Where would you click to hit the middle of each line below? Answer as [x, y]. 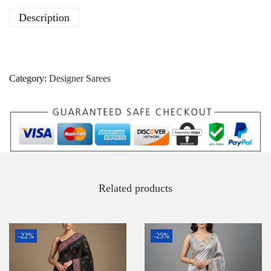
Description [44, 18]
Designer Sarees [80, 79]
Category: [29, 79]
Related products [135, 188]
